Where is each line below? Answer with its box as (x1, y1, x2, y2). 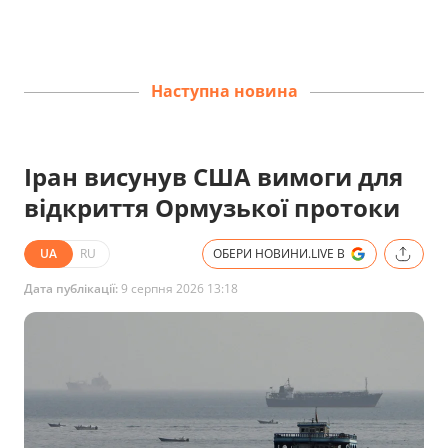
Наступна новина (150, 80, 298, 103)
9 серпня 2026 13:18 (118, 279, 238, 297)
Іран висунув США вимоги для (24, 159, 403, 193)
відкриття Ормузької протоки (24, 190, 400, 224)
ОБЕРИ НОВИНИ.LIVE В (213, 244, 345, 262)
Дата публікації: (24, 279, 118, 297)
